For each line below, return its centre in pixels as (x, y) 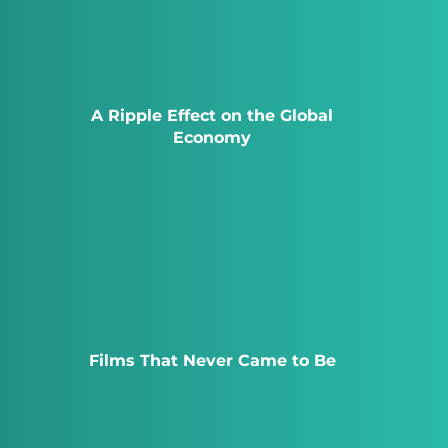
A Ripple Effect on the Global (212, 116)
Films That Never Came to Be (212, 361)
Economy (212, 138)
